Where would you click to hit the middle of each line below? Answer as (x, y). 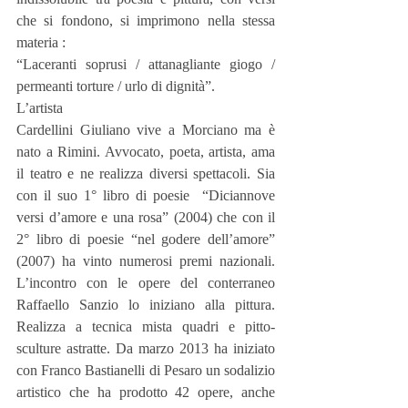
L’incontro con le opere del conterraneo (146, 283)
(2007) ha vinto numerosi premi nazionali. (146, 261)
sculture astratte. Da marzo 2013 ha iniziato (146, 349)
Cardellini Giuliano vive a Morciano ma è (146, 130)
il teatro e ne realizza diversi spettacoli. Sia (146, 174)
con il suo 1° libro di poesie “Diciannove (146, 196)
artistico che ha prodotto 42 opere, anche (146, 393)
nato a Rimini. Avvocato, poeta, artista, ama (146, 152)
